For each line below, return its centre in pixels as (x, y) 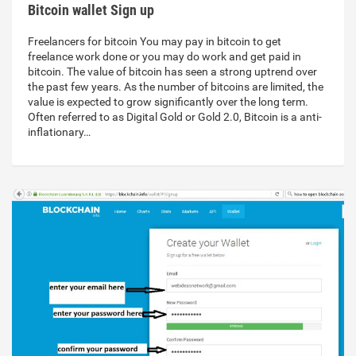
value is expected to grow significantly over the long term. (168, 102)
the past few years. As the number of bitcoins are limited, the (176, 87)
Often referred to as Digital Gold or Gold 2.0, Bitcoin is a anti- (175, 117)
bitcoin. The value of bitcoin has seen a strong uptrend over (172, 72)
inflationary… (59, 132)
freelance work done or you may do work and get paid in (164, 57)
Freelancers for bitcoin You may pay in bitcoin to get (155, 42)
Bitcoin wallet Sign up (91, 10)
